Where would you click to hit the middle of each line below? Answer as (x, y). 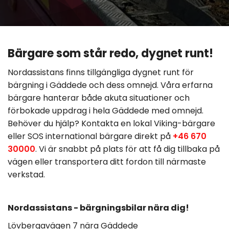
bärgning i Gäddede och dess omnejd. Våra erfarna (110, 85)
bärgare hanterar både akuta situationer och (99, 98)
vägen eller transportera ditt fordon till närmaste (107, 162)
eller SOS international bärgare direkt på (90, 136)
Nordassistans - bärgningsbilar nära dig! (98, 208)
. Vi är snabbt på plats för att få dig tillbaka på (128, 149)
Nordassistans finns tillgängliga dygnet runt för (101, 72)
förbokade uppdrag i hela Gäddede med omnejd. (106, 111)
